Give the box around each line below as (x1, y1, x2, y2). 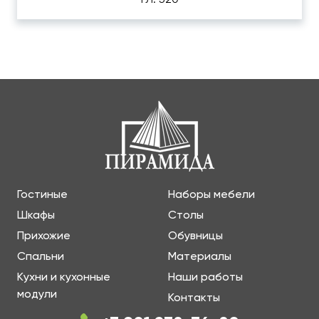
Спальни (17, 249, 64, 263)
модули (17, 286, 57, 300)
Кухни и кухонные (17, 269, 110, 283)
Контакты (168, 290, 220, 304)
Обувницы (168, 228, 223, 242)
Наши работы (168, 269, 243, 283)
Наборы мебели (168, 187, 255, 201)
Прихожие (17, 228, 70, 242)
